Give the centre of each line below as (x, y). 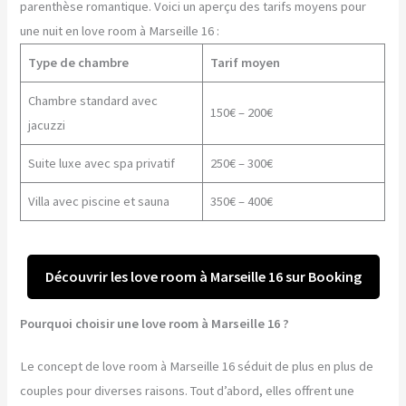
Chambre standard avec (92, 101)
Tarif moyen (245, 63)
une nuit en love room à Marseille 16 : (120, 31)
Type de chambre (78, 63)
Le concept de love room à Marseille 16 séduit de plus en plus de (197, 367)
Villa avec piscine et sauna (98, 202)
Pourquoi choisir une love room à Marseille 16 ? (155, 324)
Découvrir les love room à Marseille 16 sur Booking (203, 276)
